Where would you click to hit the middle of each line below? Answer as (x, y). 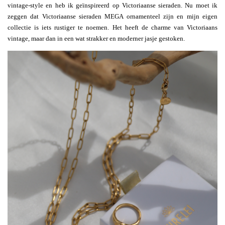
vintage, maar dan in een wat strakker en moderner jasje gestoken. (96, 39)
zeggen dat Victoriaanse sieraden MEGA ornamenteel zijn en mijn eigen (113, 17)
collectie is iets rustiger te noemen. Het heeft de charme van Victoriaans (113, 28)
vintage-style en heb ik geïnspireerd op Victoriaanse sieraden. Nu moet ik (113, 6)
